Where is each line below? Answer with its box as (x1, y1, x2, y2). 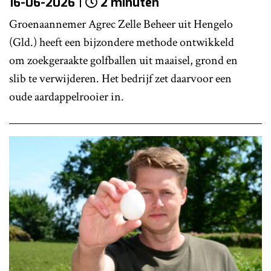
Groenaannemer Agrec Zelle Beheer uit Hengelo (9, 16, 233, 32)
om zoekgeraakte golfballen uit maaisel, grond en (9, 52, 238, 68)
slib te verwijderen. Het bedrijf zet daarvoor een (9, 70, 232, 87)
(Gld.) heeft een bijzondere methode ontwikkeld (9, 34, 234, 50)
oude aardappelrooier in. (9, 88, 124, 105)
